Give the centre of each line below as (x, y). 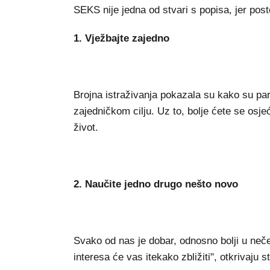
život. (86, 127)
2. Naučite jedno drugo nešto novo (156, 184)
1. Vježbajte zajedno (121, 38)
